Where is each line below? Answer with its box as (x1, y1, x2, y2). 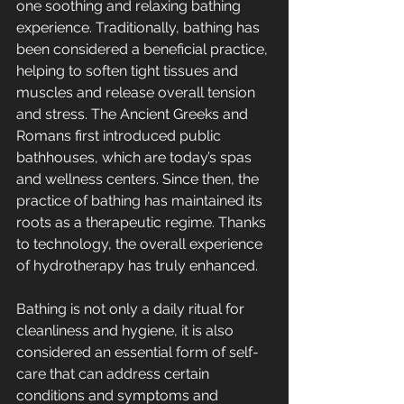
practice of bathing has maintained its (16, 192, 266, 210)
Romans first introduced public (16, 127, 225, 145)
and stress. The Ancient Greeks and (16, 106, 252, 124)
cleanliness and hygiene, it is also (16, 322, 237, 340)
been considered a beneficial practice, (16, 41, 271, 59)
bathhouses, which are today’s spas (16, 149, 255, 167)
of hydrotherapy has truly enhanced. (16, 257, 258, 275)
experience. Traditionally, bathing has (16, 19, 263, 37)
